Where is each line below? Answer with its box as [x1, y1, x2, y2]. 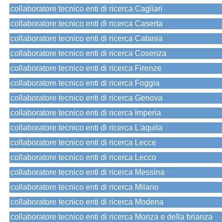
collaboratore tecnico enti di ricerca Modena [10, 198, 164, 207]
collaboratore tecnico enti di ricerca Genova [10, 94, 163, 103]
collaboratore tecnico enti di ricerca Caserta [10, 19, 163, 28]
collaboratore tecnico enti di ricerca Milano [10, 183, 159, 192]
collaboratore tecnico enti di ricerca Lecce [10, 138, 156, 147]
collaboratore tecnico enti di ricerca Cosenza [10, 49, 166, 58]
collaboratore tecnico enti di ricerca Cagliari [10, 4, 163, 13]
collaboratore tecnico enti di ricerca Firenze [10, 64, 162, 73]
